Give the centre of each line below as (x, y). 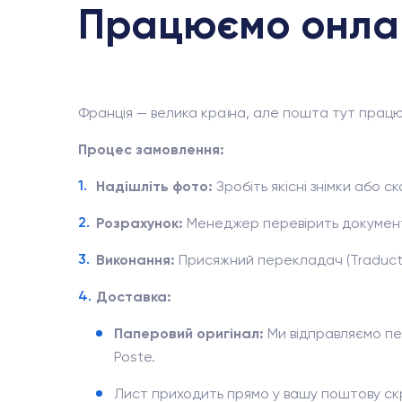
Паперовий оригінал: (189, 333)
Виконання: (135, 260)
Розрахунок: (140, 223)
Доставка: (134, 297)
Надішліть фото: (154, 186)
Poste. (135, 357)
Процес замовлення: (151, 149)
